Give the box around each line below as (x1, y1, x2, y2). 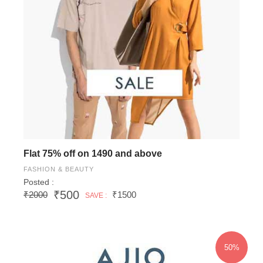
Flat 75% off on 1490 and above (23, 149, 162, 159)
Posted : (23, 177, 54, 187)
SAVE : (85, 191, 107, 200)
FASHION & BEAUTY (23, 166, 94, 173)
